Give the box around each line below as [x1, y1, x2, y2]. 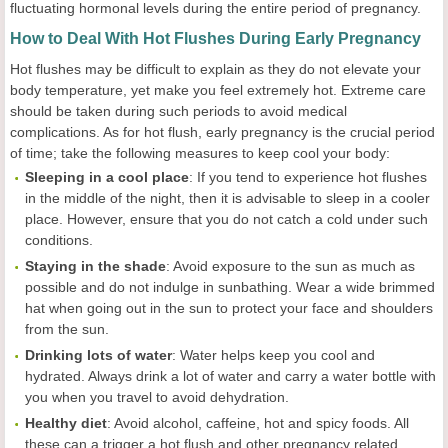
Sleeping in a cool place [25, 169, 189, 185]
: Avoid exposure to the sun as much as [166, 258, 415, 274]
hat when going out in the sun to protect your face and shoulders [25, 300, 433, 316]
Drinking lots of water [25, 347, 172, 363]
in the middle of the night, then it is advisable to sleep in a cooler [25, 190, 430, 206]
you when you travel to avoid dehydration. [25, 389, 289, 405]
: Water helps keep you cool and [172, 347, 375, 363]
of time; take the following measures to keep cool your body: [10, 145, 390, 161]
